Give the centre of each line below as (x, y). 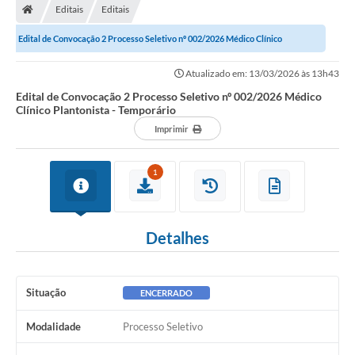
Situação (46, 293)
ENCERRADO (166, 293)
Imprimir (171, 129)
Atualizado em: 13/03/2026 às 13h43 (261, 74)
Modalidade (53, 327)
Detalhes (177, 238)
